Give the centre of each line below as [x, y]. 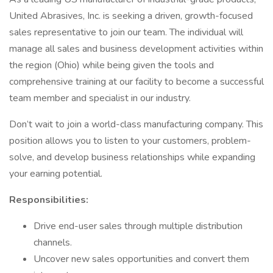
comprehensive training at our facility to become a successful [136, 82]
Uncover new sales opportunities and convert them [141, 259]
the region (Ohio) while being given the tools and [112, 65]
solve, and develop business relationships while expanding [132, 157]
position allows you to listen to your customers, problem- [130, 141]
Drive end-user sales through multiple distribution [138, 226]
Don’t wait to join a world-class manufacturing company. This [136, 124]
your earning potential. [56, 174]
